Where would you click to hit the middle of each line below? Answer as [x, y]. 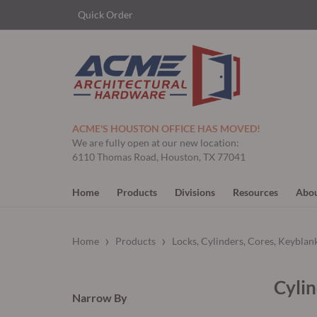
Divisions [195, 192]
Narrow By [100, 298]
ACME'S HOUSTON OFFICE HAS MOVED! [166, 129]
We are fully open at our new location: [156, 143]
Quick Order [105, 15]
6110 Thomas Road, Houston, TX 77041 [159, 157]
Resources [255, 192]
